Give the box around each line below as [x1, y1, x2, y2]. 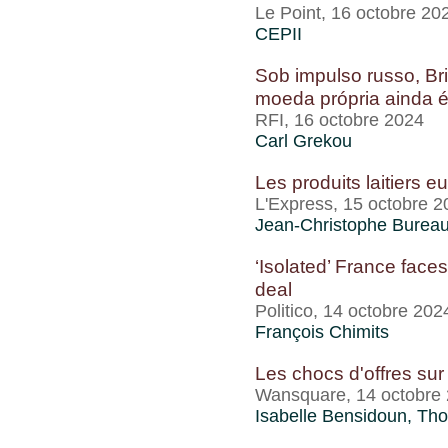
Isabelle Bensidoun [255, 406, 407, 426]
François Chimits [255, 322, 389, 342]
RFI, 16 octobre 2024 [255, 110, 424, 130]
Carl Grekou [255, 131, 352, 151]
